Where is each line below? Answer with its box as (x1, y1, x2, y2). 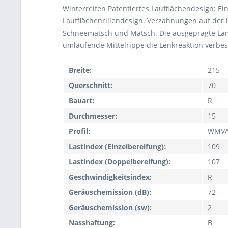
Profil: (69, 126, 90, 136)
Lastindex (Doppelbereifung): (69, 157, 170, 166)
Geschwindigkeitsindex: (69, 172, 152, 182)
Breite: (69, 65, 92, 75)
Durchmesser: (69, 111, 117, 121)
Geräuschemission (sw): (69, 203, 152, 212)
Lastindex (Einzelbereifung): (69, 141, 166, 151)
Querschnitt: (69, 80, 112, 90)
